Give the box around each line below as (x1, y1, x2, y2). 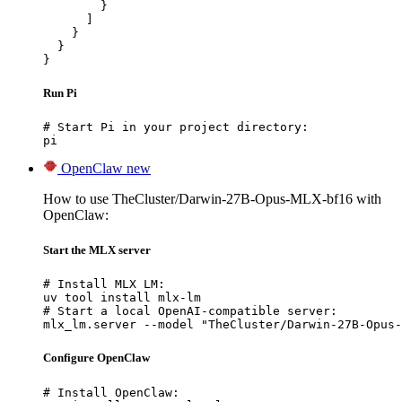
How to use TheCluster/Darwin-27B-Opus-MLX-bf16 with (43, 190, 381, 206)
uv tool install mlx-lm (43, 291, 201, 305)
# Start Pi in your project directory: (43, 119, 309, 134)
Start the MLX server (43, 243, 151, 258)
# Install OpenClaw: (43, 385, 179, 399)
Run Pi (43, 85, 77, 100)
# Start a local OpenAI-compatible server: (43, 304, 337, 319)
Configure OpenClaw (43, 351, 150, 365)
